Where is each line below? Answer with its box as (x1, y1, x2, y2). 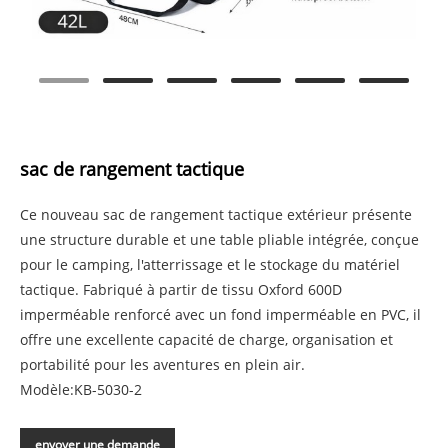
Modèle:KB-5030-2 (20, 380, 142, 400)
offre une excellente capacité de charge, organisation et (20, 330, 393, 350)
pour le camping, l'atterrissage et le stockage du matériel (20, 255, 400, 275)
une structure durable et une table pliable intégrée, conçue (20, 230, 419, 250)
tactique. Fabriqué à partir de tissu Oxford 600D (20, 280, 342, 300)
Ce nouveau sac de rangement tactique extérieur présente (20, 205, 412, 225)
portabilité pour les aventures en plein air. (20, 355, 305, 375)
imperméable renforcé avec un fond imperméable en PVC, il (20, 305, 421, 325)
